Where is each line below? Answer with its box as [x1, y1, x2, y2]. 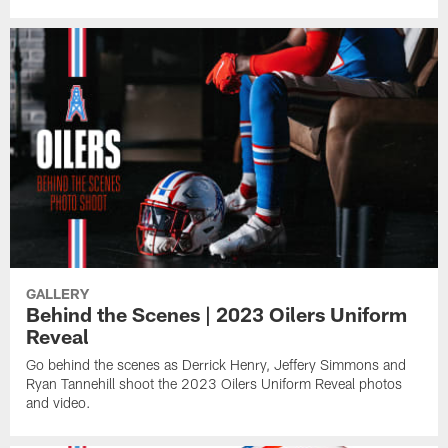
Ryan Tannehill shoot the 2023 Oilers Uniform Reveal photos [26, 375, 403, 393]
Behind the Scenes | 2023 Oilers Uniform [26, 302, 408, 327]
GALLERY [26, 285, 90, 303]
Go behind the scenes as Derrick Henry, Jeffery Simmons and [26, 356, 407, 374]
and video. [26, 394, 92, 412]
